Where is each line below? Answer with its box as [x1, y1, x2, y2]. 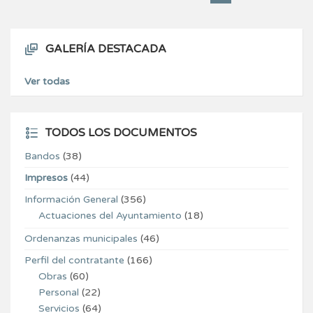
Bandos [24, 150, 60, 163]
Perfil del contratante [24, 254, 124, 267]
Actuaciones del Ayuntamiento [38, 210, 182, 222]
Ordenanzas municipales [24, 233, 138, 245]
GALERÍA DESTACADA [45, 42, 166, 57]
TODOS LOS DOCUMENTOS [45, 126, 197, 140]
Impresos [24, 172, 68, 184]
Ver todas [24, 75, 70, 88]
